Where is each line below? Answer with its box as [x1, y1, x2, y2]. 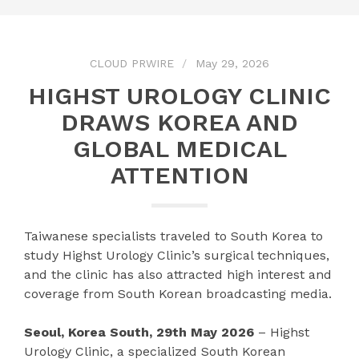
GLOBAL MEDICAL [72, 135, 287, 163]
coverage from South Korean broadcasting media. [24, 286, 332, 301]
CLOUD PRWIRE [90, 57, 174, 70]
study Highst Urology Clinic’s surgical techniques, [24, 248, 329, 263]
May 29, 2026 [196, 57, 269, 70]
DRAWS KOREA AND [61, 108, 298, 136]
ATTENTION [110, 161, 249, 189]
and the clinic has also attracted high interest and [24, 267, 332, 282]
